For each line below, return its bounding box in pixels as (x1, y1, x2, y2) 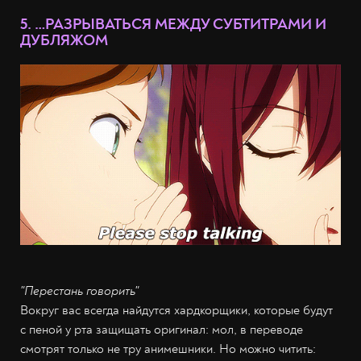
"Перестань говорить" (20, 282, 139, 299)
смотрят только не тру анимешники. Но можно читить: (20, 340, 316, 357)
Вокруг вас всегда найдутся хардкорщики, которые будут (20, 301, 333, 318)
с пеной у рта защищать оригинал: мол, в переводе (20, 321, 303, 338)
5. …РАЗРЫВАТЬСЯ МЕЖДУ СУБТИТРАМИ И (20, 15, 326, 35)
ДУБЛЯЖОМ (20, 31, 108, 51)
